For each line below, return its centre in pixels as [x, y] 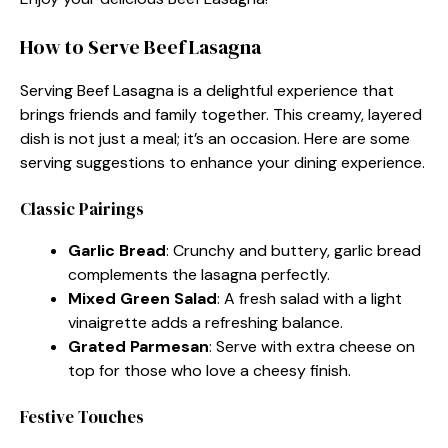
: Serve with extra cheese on [312, 346]
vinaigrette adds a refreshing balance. [205, 322]
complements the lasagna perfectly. [199, 274]
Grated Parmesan [138, 346]
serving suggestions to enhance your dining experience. [222, 162]
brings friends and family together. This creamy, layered [221, 114]
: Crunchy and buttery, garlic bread [293, 250]
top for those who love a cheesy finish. [209, 370]
